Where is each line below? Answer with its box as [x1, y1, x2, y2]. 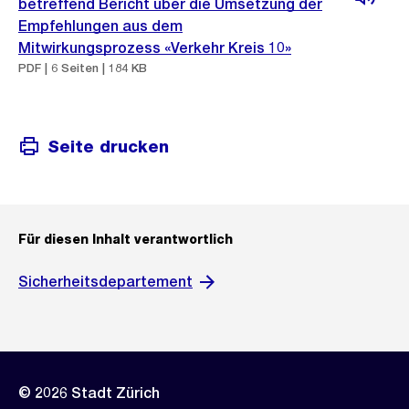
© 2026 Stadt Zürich [18, 384, 160, 402]
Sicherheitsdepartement [18, 273, 193, 290]
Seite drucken [47, 136, 169, 156]
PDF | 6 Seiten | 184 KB [18, 61, 147, 75]
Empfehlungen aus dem [18, 17, 183, 35]
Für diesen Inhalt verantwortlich [18, 232, 233, 246]
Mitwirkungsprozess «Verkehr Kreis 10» [18, 39, 291, 57]
